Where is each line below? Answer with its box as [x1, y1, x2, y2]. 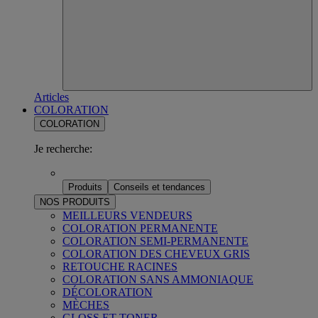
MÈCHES [62, 298, 109, 311]
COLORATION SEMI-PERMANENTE [62, 234, 248, 247]
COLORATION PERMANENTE [62, 221, 218, 234]
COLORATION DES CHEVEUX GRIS [62, 247, 250, 260]
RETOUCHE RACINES [62, 260, 177, 273]
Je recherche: [34, 142, 92, 155]
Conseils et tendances [114, 181, 205, 192]
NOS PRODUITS [40, 196, 110, 207]
